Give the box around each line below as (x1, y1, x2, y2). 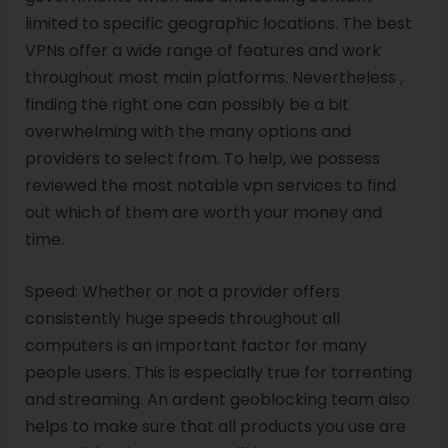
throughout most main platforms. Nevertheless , (24, 65, 403, 89)
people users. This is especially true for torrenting (24, 361, 412, 385)
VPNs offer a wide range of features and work (24, 38, 381, 62)
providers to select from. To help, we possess (24, 146, 380, 170)
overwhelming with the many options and (24, 119, 351, 143)
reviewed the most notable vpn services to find (24, 173, 396, 197)
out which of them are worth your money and (24, 200, 382, 224)
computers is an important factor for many (24, 334, 367, 358)
